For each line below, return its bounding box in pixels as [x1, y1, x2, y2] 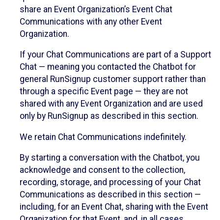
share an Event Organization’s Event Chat [20, 4, 172, 14]
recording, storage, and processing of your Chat [20, 177, 201, 188]
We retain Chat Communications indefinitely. [20, 132, 187, 142]
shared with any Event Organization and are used [20, 99, 203, 109]
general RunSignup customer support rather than [20, 74, 206, 84]
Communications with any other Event [20, 16, 162, 27]
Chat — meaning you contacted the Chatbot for [20, 62, 196, 72]
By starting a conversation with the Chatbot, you [20, 153, 200, 163]
